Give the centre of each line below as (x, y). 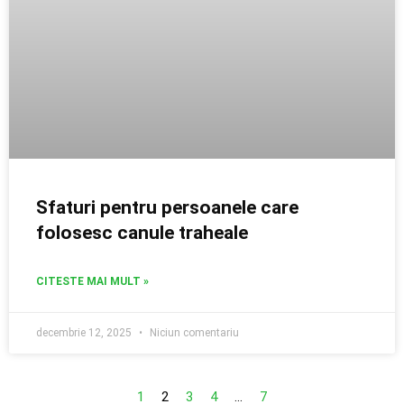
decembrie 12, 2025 (85, 333)
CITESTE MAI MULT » (92, 281)
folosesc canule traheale (142, 233)
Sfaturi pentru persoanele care (167, 207)
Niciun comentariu (193, 333)
